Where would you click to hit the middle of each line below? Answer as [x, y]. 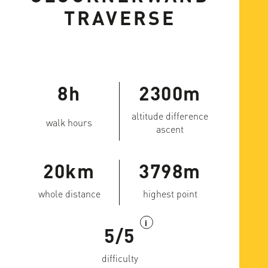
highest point [170, 194]
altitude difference [170, 116]
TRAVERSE [120, 18]
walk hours [69, 122]
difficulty [120, 258]
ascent [170, 129]
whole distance [69, 194]
